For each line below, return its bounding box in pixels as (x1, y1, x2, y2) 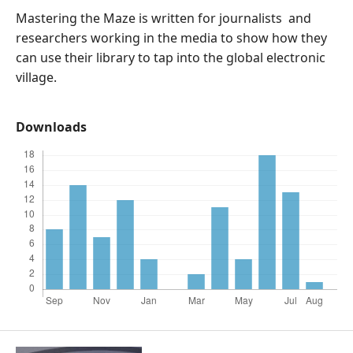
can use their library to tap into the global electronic (16, 49, 325, 66)
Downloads (16, 118, 87, 136)
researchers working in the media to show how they (16, 29, 327, 46)
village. (16, 69, 57, 86)
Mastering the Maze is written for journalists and (16, 9, 311, 27)
